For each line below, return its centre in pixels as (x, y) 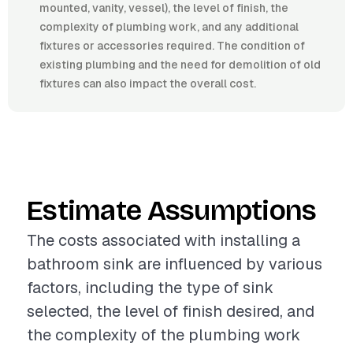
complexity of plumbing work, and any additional (169, 27)
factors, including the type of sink (150, 288)
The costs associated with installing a (163, 240)
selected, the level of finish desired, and (171, 311)
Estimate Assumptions (172, 211)
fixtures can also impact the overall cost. (148, 84)
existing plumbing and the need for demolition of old (180, 65)
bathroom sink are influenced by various (175, 264)
